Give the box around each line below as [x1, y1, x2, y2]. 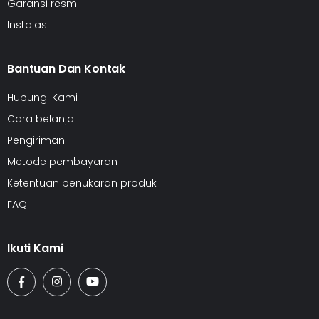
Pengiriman [7, 132, 65, 147]
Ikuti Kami [7, 239, 63, 256]
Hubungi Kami [7, 90, 78, 105]
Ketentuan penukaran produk [7, 175, 157, 190]
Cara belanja [7, 111, 74, 126]
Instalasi [7, 17, 49, 32]
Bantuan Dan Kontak [7, 60, 126, 77]
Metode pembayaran [7, 154, 117, 169]
